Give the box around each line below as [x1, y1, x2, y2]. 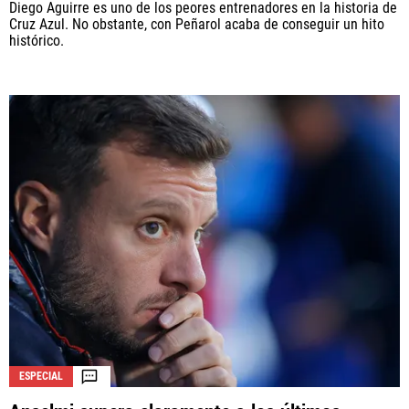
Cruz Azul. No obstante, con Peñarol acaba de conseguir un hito [9, 15, 384, 33]
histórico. [9, 31, 64, 49]
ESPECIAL [19, 370, 63, 383]
